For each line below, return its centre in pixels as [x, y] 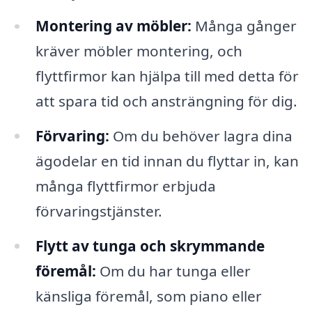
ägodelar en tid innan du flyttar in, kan [167, 161]
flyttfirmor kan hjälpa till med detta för [167, 76]
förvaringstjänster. [99, 211]
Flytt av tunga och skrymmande [150, 246]
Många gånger [244, 26]
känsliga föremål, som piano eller [148, 296]
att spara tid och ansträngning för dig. [166, 101]
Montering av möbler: [113, 26]
